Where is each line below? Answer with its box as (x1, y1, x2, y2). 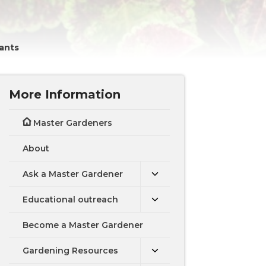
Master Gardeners (33, 118, 113, 128)
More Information (9, 87, 121, 102)
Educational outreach (23, 194, 119, 205)
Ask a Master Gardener (23, 169, 123, 179)
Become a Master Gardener (23, 220, 144, 230)
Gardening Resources (23, 245, 119, 256)
